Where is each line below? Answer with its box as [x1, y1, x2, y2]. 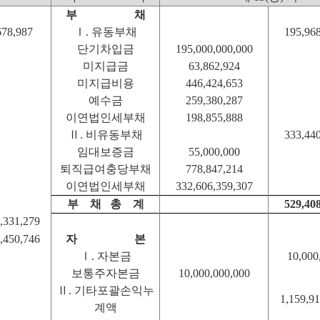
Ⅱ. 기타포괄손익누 [56, 284, 154, 296]
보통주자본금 [71, 267, 140, 279]
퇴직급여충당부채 [59, 163, 151, 175]
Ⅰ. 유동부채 [74, 26, 137, 38]
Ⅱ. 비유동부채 [68, 129, 143, 141]
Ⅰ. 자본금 [79, 250, 131, 262]
